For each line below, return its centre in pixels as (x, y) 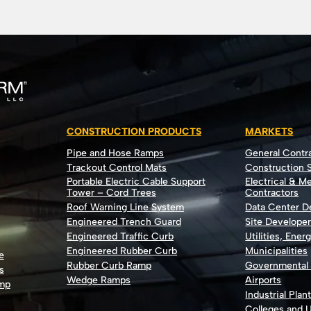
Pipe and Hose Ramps (116, 153)
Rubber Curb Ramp (109, 265)
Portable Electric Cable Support (136, 181)
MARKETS (269, 131)
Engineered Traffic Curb (120, 236)
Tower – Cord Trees (112, 192)
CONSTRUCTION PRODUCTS (134, 131)
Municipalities (277, 251)
